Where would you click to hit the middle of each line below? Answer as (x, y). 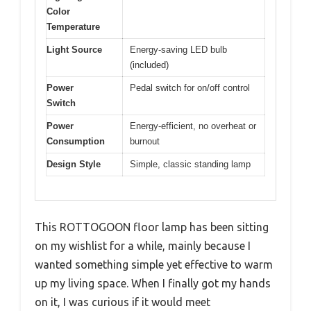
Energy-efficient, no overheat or (193, 126)
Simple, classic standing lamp (190, 164)
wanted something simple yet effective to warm (154, 265)
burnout (145, 141)
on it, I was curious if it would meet (123, 302)
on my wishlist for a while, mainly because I (143, 246)
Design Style (74, 164)
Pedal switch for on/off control (190, 87)
